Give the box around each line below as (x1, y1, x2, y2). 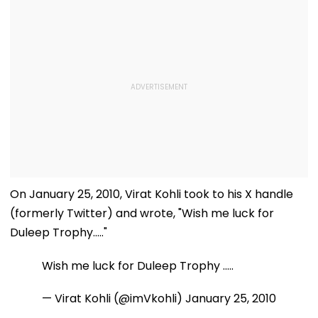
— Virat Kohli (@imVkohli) (42, 290, 185, 307)
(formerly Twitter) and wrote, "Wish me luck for (10, 204, 274, 221)
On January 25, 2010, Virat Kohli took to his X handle (10, 185, 293, 202)
